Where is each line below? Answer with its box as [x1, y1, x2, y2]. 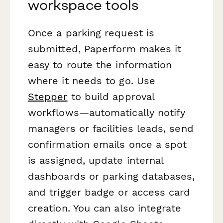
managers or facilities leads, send [28, 122, 194, 134]
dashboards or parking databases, [28, 170, 195, 182]
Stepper [28, 90, 68, 103]
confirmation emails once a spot [28, 138, 187, 150]
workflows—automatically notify [28, 106, 186, 118]
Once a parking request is [28, 26, 155, 39]
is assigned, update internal [28, 154, 164, 166]
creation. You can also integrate [28, 202, 182, 214]
